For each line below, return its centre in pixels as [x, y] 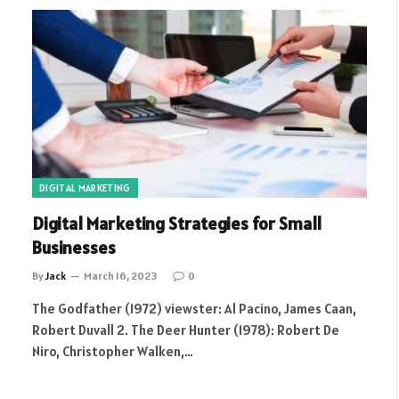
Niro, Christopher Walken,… [113, 351]
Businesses [74, 248]
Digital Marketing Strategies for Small [177, 224]
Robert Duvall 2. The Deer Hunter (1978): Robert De [186, 330]
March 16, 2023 [120, 276]
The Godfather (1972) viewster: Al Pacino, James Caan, [194, 309]
